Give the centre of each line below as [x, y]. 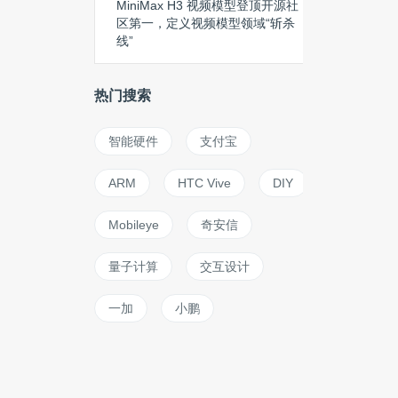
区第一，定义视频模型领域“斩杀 [206, 23]
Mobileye [134, 225]
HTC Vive [204, 183]
